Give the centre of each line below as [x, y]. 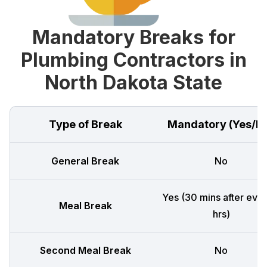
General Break [85, 161]
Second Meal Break [85, 250]
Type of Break [85, 124]
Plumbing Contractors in [133, 60]
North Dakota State [133, 83]
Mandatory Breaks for [133, 37]
